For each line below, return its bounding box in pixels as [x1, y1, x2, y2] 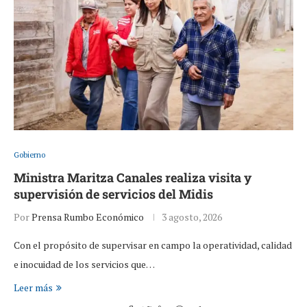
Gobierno [14, 150, 45, 160]
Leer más [14, 281, 53, 295]
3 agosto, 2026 [162, 210, 222, 224]
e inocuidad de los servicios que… [14, 258, 155, 271]
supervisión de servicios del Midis [14, 186, 213, 203]
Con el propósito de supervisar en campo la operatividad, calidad [14, 238, 292, 252]
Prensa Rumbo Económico [32, 210, 144, 224]
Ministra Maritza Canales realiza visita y [14, 169, 251, 186]
